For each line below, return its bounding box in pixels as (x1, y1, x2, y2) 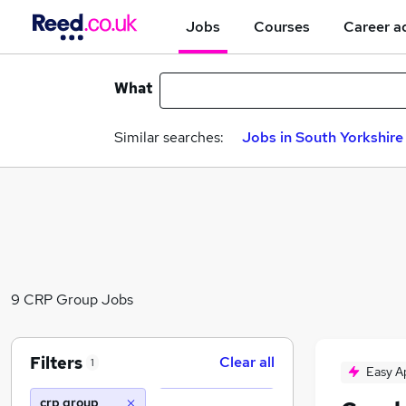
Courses (254, 16, 310, 36)
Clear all (219, 353, 275, 372)
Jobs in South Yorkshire (242, 128, 403, 147)
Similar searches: (114, 128, 224, 147)
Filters (30, 352, 82, 373)
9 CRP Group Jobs (11, 289, 133, 309)
